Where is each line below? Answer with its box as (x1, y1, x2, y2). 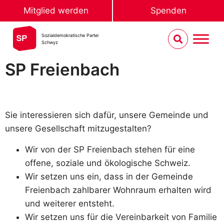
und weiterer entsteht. (25, 198, 114, 208)
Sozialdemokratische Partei (41, 32, 99, 38)
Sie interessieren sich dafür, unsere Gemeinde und (5, 110, 208, 120)
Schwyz (41, 39, 58, 45)
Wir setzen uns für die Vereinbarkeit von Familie (25, 211, 217, 222)
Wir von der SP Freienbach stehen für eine (25, 144, 195, 154)
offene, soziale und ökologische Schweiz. (25, 157, 190, 168)
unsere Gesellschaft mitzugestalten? (5, 123, 151, 134)
